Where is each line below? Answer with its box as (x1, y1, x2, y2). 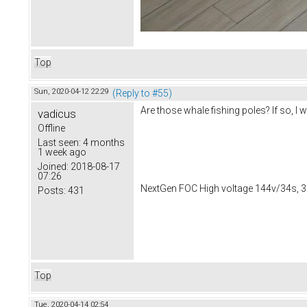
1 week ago (38, 147, 86, 158)
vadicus (38, 107, 76, 121)
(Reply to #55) (112, 88, 172, 99)
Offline (38, 123, 65, 134)
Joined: (38, 161, 69, 173)
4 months (81, 137, 125, 149)
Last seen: (38, 137, 81, 149)
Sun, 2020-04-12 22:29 (34, 87, 109, 97)
